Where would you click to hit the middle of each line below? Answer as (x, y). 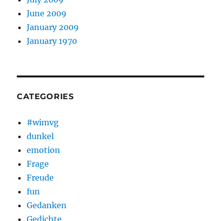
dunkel (40, 136)
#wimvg (43, 122)
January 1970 (52, 41)
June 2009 (47, 13)
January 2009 (53, 27)
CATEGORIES (45, 96)
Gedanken (47, 205)
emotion (44, 150)
